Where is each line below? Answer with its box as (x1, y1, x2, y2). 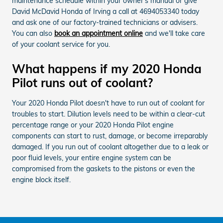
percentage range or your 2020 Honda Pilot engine (12, 120, 174, 129)
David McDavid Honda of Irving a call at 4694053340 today (12, 6, 199, 16)
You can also (12, 28, 54, 38)
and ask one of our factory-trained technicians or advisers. (12, 17, 198, 27)
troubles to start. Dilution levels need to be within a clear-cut (12, 109, 205, 118)
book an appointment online (54, 28, 143, 38)
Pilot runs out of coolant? (12, 75, 153, 90)
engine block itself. (12, 175, 71, 184)
